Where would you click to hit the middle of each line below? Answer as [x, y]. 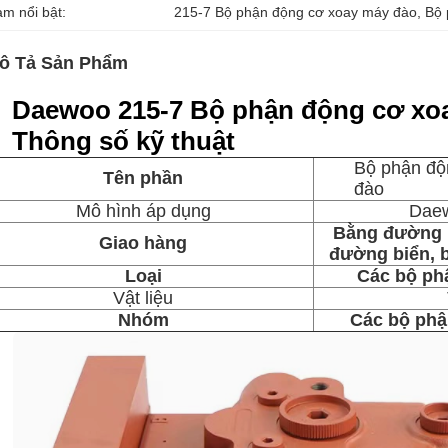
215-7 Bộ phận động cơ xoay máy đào [296, 12]
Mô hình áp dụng [143, 211]
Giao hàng [143, 243]
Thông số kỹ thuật [123, 141]
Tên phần [143, 178]
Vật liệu [143, 298]
